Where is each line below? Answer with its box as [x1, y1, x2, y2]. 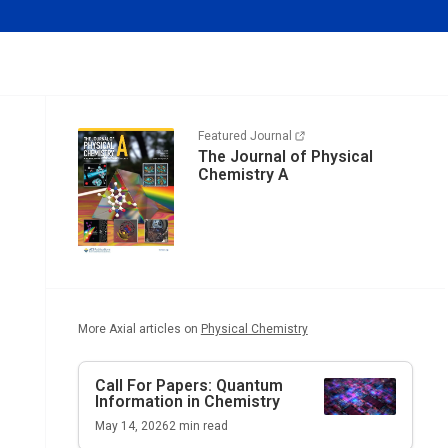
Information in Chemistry [94, 391, 280, 411]
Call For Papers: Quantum [94, 375, 283, 395]
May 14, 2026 [94, 418, 169, 433]
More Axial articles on [77, 321, 198, 336]
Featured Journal [197, 129, 292, 143]
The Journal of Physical [197, 147, 373, 166]
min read [175, 418, 228, 433]
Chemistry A [197, 165, 288, 184]
